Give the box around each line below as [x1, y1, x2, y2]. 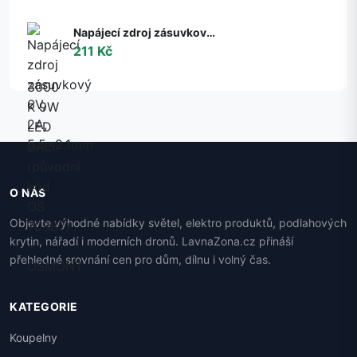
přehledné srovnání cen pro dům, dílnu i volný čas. [10, 253, 271, 267]
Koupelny [10, 331, 57, 345]
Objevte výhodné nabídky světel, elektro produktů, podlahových [10, 216, 347, 230]
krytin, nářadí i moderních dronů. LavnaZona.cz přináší [10, 234, 293, 249]
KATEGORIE [10, 300, 78, 314]
